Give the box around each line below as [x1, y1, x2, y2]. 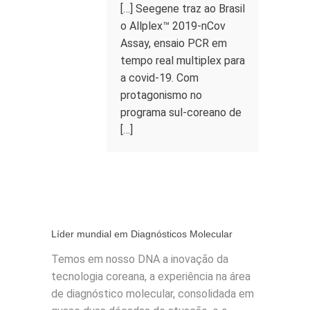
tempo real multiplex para [120, 54, 245, 67]
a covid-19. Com [120, 71, 199, 84]
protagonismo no [120, 89, 202, 102]
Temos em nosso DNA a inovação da [51, 253, 228, 266]
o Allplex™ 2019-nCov [120, 19, 226, 33]
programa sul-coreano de [120, 106, 241, 119]
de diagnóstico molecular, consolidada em [51, 287, 254, 300]
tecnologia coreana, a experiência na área [51, 270, 250, 283]
